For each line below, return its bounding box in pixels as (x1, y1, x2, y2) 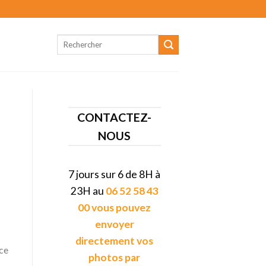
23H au (70, 185, 106, 197)
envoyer (94, 218, 134, 230)
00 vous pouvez (78, 201, 151, 214)
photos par (88, 251, 141, 264)
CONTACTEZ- (77, 110, 152, 124)
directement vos (75, 235, 154, 247)
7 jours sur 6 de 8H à (68, 168, 161, 180)
